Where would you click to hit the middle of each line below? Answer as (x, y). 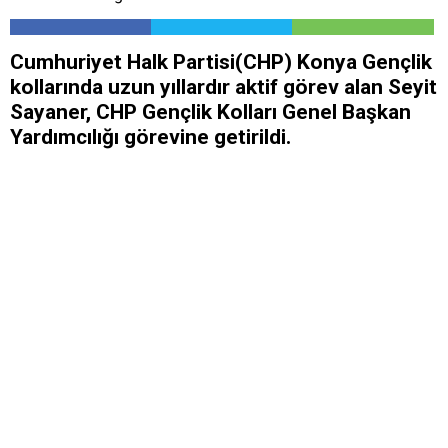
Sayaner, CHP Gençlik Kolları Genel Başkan (210, 112)
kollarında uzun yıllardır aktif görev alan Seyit (223, 87)
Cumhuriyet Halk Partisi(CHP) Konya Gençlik (221, 62)
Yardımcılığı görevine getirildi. (150, 137)
